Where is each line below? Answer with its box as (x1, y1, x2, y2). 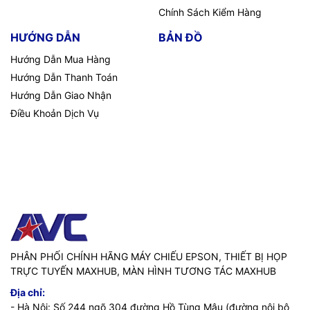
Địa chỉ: (10, 286, 45, 298)
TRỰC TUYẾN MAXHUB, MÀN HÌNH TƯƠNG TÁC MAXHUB (10, 264, 276, 277)
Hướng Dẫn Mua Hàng (10, 53, 111, 65)
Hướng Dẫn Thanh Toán (10, 71, 118, 83)
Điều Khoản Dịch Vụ (10, 107, 99, 119)
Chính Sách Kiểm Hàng (158, 6, 262, 18)
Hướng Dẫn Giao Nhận (10, 89, 111, 101)
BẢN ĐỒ (158, 30, 203, 44)
